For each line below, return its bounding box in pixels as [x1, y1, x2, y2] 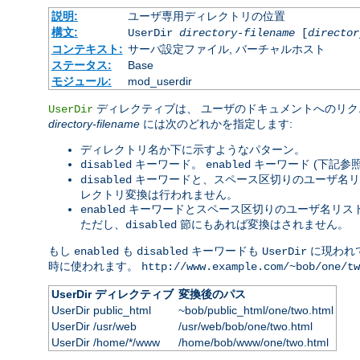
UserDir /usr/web [51, 319, 137, 333]
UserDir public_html [51, 303, 151, 317]
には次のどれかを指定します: [140, 117, 292, 130]
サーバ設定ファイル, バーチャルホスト [127, 42, 325, 55]
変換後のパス [178, 287, 246, 301]
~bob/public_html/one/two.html [178, 303, 333, 317]
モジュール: [51, 74, 112, 88]
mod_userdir [127, 74, 192, 88]
